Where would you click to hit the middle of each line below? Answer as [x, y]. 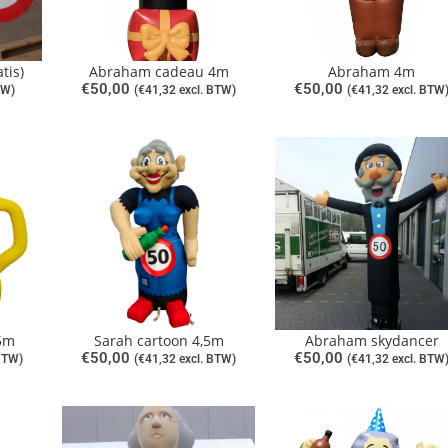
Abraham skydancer [371, 340]
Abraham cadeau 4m [158, 71]
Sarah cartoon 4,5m [158, 340]
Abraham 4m [372, 71]
